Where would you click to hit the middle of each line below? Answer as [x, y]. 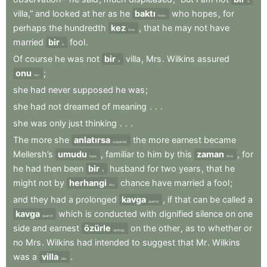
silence [209, 214]
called [234, 200]
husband [127, 169]
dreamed [82, 107]
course [39, 59]
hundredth [85, 28]
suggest [159, 243]
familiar [120, 154]
